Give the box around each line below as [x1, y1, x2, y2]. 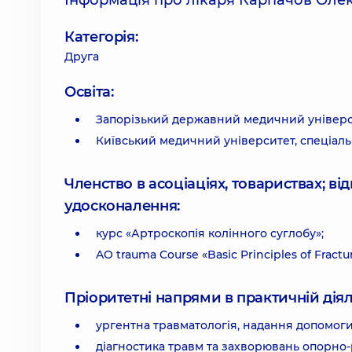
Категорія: [64, 28, 138, 46]
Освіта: [64, 83, 114, 101]
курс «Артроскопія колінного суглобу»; [96, 226, 324, 240]
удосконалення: [64, 197, 180, 214]
